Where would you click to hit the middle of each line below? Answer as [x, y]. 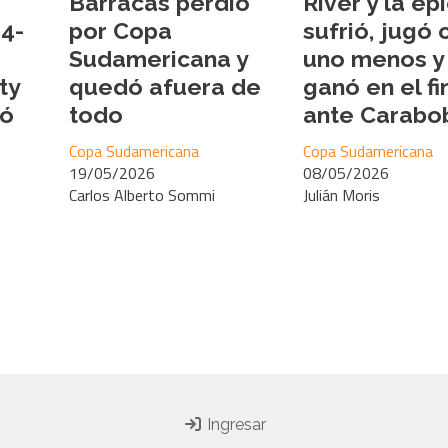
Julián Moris [341, 195]
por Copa [120, 30]
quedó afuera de [165, 86]
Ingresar [234, 425]
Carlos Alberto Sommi [142, 195]
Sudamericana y [158, 58]
